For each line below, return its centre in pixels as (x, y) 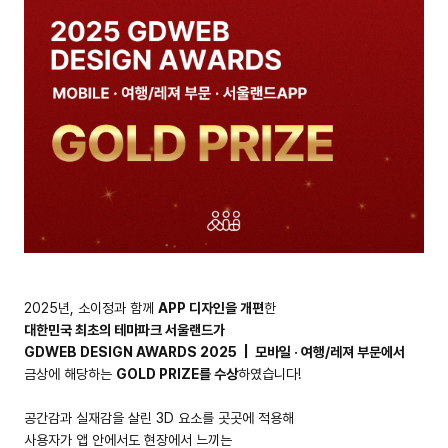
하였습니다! (270, 373)
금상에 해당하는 (70, 373)
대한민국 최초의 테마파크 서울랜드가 (125, 329)
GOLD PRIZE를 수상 (177, 373)
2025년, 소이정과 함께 (91, 307)
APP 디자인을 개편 (211, 307)
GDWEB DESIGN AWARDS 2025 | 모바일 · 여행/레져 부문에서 (215, 351)
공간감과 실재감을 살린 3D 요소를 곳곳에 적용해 (159, 417)
